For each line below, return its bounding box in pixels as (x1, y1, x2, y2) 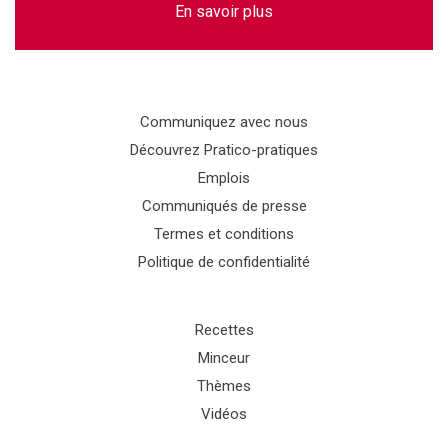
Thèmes (197, 377, 251, 396)
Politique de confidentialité (138, 253, 310, 272)
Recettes (194, 321, 254, 340)
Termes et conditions (154, 225, 294, 244)
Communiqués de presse (141, 197, 307, 216)
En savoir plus (175, 2, 273, 22)
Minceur (198, 349, 250, 368)
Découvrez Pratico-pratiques (130, 141, 318, 160)
